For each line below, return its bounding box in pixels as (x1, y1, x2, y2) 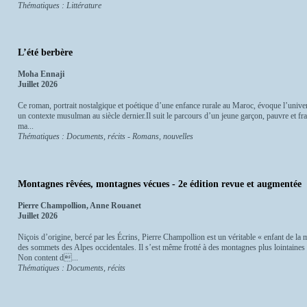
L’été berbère (18, 47, 73, 58)
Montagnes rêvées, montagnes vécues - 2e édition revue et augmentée (18, 178, 302, 189)
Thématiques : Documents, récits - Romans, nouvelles (18, 132, 193, 142)
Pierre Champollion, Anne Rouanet (18, 200, 141, 210)
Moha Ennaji (18, 69, 64, 79)
